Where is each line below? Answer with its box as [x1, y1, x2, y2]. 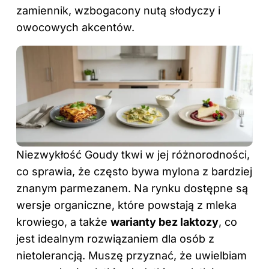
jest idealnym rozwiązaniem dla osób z [16, 232, 214, 246]
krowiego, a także [16, 216, 110, 229]
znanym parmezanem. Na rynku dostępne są [16, 182, 248, 195]
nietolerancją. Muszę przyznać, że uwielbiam [16, 249, 247, 262]
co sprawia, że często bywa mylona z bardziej [16, 165, 252, 178]
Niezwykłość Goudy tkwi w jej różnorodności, [16, 148, 250, 162]
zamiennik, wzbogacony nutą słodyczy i [16, 4, 220, 17]
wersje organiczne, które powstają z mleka [16, 199, 237, 212]
